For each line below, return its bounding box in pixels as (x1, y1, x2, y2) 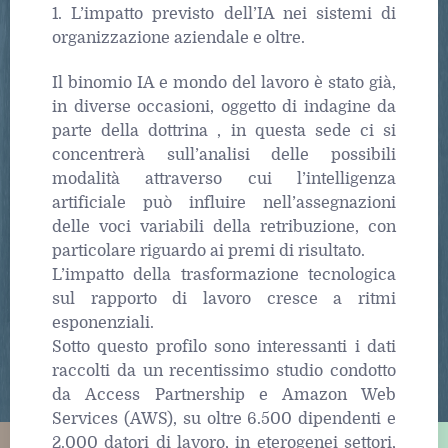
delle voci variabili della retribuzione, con (52, 217, 396, 236)
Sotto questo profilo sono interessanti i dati (52, 337, 396, 356)
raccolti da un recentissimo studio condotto (52, 361, 396, 380)
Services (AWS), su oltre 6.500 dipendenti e (52, 409, 396, 428)
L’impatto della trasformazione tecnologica (52, 265, 396, 284)
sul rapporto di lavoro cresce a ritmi (52, 289, 396, 308)
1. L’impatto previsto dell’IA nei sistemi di (52, 4, 396, 23)
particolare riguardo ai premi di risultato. (52, 241, 365, 260)
